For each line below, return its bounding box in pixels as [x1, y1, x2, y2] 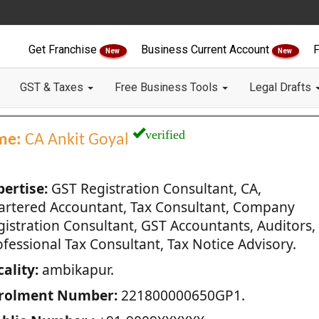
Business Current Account [141, 43, 272, 56]
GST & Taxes [20, 80, 86, 94]
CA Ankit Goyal [21, 132, 132, 149]
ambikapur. [38, 260, 114, 279]
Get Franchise [28, 43, 100, 56]
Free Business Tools [115, 80, 221, 94]
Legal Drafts [249, 80, 314, 94]
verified [145, 125, 185, 140]
